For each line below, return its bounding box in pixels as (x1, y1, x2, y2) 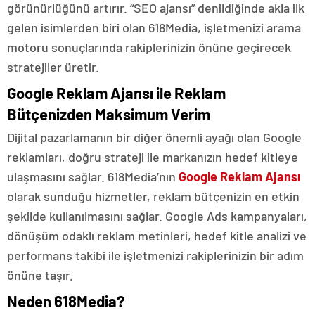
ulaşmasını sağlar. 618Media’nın (7, 169, 179, 185)
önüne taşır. (7, 267, 73, 283)
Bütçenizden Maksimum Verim (7, 105, 210, 124)
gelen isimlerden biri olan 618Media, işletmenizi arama (7, 20, 301, 36)
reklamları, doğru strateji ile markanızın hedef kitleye (7, 149, 298, 165)
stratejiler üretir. (7, 59, 99, 75)
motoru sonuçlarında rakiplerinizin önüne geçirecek (7, 39, 291, 56)
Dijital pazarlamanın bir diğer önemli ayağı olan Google (7, 129, 302, 146)
